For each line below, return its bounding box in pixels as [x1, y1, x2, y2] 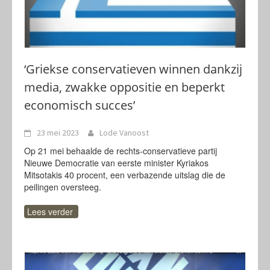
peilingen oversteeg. [24, 181, 101, 193]
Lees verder [27, 206, 73, 218]
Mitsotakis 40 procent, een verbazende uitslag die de [24, 169, 225, 181]
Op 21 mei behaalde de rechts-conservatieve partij [24, 145, 217, 157]
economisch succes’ [24, 97, 135, 113]
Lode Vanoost [99, 127, 149, 138]
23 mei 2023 [37, 127, 79, 138]
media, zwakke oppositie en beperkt [24, 79, 225, 95]
